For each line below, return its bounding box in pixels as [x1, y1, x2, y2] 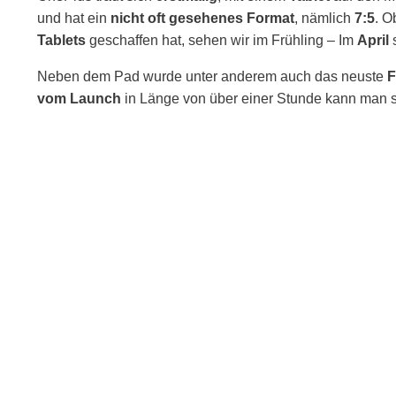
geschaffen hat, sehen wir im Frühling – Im [86, 33, 357, 48]
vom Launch [37, 91, 121, 106]
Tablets [37, 33, 86, 48]
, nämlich [294, 11, 354, 26]
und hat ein [37, 11, 110, 26]
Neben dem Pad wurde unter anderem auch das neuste [37, 69, 387, 84]
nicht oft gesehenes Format [110, 11, 294, 26]
